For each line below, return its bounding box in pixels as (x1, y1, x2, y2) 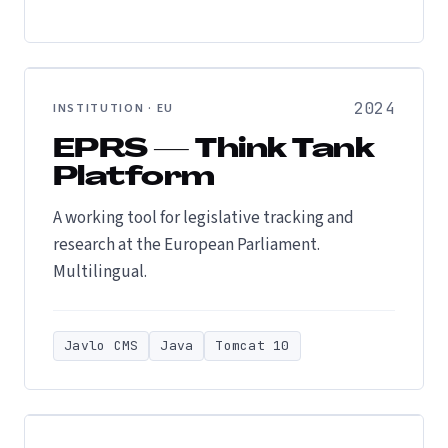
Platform (53, 165, 215, 192)
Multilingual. (53, 260, 147, 284)
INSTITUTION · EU (53, 100, 174, 117)
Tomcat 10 (215, 337, 290, 354)
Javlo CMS (64, 337, 139, 354)
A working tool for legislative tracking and (53, 206, 354, 230)
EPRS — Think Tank (53, 137, 375, 164)
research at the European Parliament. (53, 233, 320, 257)
